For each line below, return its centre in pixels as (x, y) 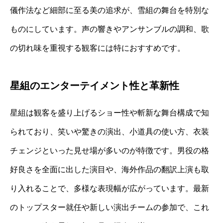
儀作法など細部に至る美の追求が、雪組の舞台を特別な (110, 10)
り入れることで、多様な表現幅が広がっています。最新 (110, 189)
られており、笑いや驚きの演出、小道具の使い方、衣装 (110, 132)
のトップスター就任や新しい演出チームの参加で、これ (110, 208)
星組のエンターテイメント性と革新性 (95, 86)
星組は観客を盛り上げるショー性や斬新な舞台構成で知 (110, 113)
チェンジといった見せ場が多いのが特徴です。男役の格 (110, 151)
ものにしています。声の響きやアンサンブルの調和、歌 (110, 29)
